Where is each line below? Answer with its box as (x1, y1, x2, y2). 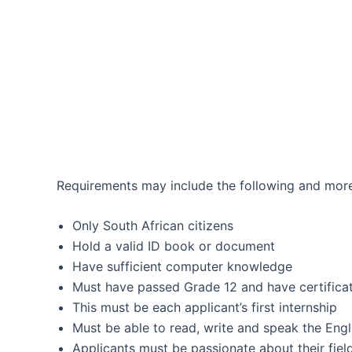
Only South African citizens (72, 218, 233, 234)
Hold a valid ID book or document (72, 238, 275, 255)
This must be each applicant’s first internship (72, 299, 337, 316)
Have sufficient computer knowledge (72, 258, 292, 275)
